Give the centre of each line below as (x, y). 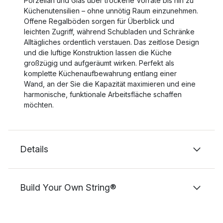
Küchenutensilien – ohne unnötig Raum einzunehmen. (111, 11)
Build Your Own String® (68, 187)
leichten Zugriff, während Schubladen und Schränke (109, 32)
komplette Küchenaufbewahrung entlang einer (100, 73)
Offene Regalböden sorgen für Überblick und (99, 21)
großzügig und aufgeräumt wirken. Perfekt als (99, 63)
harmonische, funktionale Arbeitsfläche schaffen (103, 94)
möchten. (39, 105)
